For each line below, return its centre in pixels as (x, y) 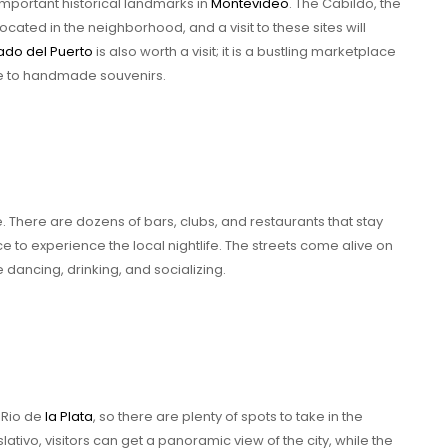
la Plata (69, 416)
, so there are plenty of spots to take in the (228, 416)
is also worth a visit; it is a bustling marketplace (244, 51)
